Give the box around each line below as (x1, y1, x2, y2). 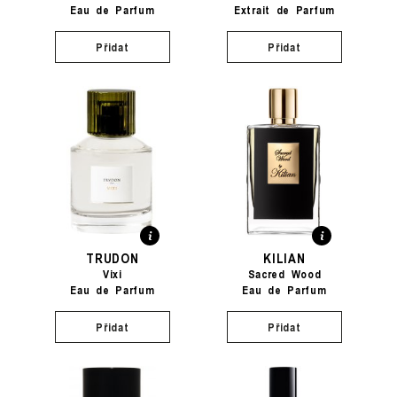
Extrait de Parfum (234, 2, 335, 18)
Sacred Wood (247, 266, 322, 282)
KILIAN (263, 248, 306, 267)
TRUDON (86, 248, 139, 267)
